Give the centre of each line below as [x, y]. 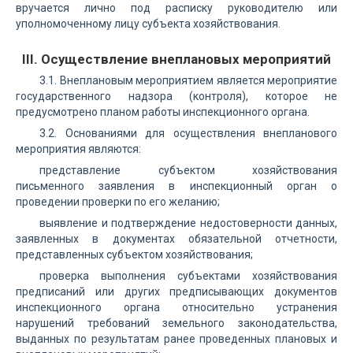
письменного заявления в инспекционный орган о [176, 186]
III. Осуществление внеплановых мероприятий [176, 59]
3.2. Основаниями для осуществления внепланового [188, 133]
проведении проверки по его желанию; [118, 202]
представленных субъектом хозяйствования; [134, 255]
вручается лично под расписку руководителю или [176, 8]
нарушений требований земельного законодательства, [176, 323]
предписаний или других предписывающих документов [176, 292]
